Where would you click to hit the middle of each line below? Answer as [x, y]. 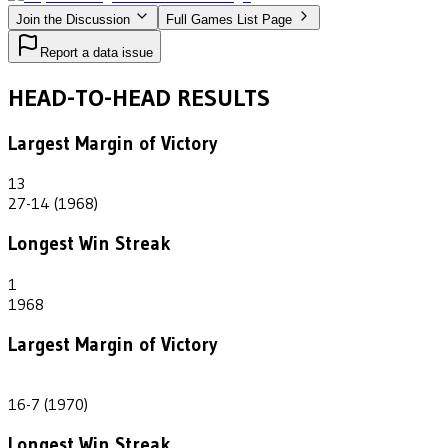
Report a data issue [96, 52]
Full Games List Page [229, 19]
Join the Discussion [75, 19]
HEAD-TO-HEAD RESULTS [139, 97]
